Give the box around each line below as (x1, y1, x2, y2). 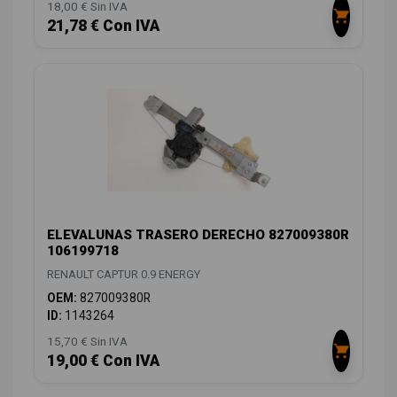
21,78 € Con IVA (47, 16, 160, 35)
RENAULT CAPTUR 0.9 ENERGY (47, 268, 200, 282)
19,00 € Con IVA (47, 352, 160, 370)
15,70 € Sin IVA (47, 334, 128, 349)
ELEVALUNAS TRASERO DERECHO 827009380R (47, 227, 349, 244)
